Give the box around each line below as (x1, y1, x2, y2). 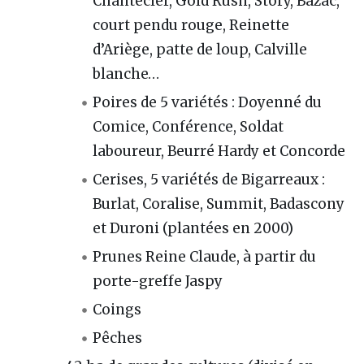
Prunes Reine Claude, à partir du (93, 247, 317, 266)
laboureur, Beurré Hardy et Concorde (93, 141, 346, 160)
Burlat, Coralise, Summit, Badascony (93, 194, 345, 213)
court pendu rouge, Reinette (93, 15, 290, 34)
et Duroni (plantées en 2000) (93, 219, 294, 237)
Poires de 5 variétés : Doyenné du (93, 93, 323, 111)
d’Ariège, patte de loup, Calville (93, 40, 308, 58)
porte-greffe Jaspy (93, 271, 223, 290)
